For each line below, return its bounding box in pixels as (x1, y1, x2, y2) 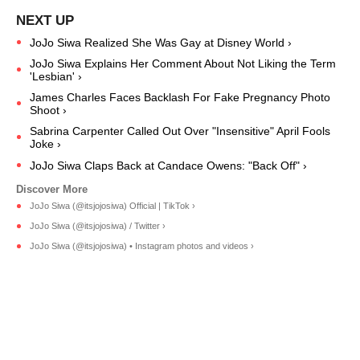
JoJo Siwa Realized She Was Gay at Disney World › (30, 35, 292, 49)
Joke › (30, 137, 61, 150)
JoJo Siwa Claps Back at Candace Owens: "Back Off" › (30, 158, 307, 172)
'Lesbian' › (30, 69, 82, 83)
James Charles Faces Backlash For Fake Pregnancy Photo (30, 90, 330, 104)
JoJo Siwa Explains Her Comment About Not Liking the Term (30, 56, 336, 70)
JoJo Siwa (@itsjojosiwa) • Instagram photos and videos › (30, 241, 254, 252)
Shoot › (30, 103, 67, 117)
